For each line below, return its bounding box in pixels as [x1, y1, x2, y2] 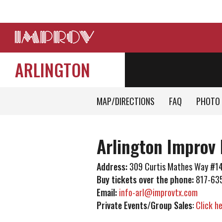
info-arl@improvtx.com [118, 186, 198, 199]
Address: [96, 160, 129, 173]
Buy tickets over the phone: [96, 173, 194, 186]
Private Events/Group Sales [96, 199, 192, 212]
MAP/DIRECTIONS [96, 95, 155, 108]
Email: [96, 186, 119, 199]
